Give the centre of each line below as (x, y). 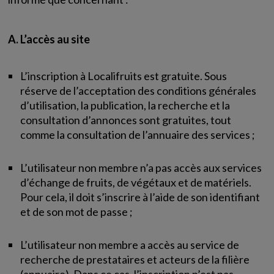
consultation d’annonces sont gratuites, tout (126, 120)
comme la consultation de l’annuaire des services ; (138, 135)
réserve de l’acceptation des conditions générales (139, 91)
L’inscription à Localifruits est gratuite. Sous (124, 76)
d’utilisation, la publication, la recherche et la (125, 105)
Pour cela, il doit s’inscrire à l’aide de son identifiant (140, 197)
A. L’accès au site (49, 39)
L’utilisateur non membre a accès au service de (130, 245)
